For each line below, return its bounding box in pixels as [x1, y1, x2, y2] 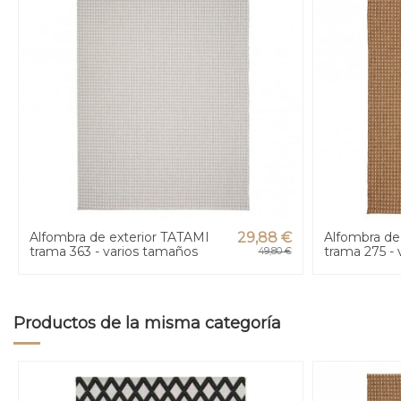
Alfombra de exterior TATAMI [30, 229, 209, 246]
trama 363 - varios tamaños [30, 243, 198, 260]
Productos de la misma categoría [13, 313, 281, 334]
